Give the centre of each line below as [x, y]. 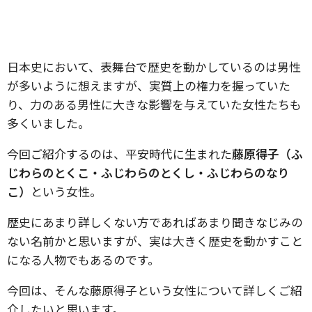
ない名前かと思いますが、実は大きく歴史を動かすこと [155, 241]
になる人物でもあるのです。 [83, 259]
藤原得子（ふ [267, 154]
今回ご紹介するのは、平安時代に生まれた [119, 154]
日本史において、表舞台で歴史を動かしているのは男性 [154, 67]
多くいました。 [48, 123]
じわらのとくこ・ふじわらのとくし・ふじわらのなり [148, 172]
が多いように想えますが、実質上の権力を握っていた [149, 85]
